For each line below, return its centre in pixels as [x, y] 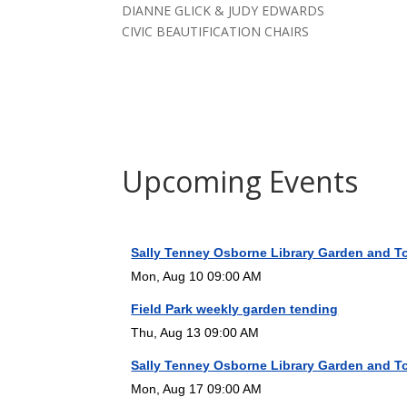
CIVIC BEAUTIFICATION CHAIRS [216, 31]
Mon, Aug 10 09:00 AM [197, 277]
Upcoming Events [240, 181]
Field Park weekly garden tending [235, 309]
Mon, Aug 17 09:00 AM [197, 389]
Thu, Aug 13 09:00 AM [195, 333]
